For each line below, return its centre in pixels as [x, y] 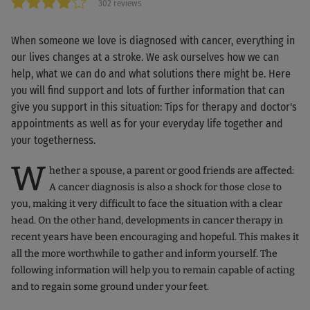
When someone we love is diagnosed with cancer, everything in [153, 41]
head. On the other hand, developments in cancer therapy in [147, 221]
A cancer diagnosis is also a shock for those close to [165, 188]
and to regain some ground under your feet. [110, 287]
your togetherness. [53, 140]
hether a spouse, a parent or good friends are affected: [172, 171]
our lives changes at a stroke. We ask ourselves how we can [145, 57]
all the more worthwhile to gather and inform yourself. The [144, 254]
